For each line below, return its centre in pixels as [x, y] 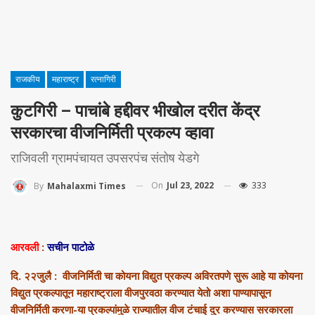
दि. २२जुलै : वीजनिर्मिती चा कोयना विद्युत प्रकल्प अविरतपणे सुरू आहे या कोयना [156, 275]
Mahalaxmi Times [86, 186]
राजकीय [28, 79]
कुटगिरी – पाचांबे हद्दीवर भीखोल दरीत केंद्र [135, 111]
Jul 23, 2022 [190, 185]
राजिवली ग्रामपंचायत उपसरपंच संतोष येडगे [105, 157]
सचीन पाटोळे [71, 246]
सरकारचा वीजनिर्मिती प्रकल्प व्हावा [112, 133]
